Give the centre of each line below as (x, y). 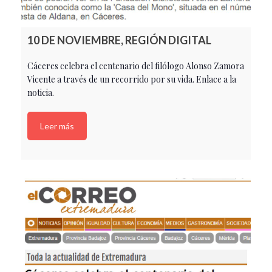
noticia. (41, 93)
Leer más (57, 126)
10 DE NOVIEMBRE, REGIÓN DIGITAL (119, 40)
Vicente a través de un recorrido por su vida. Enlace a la (132, 80)
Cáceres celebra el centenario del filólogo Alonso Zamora (136, 66)
